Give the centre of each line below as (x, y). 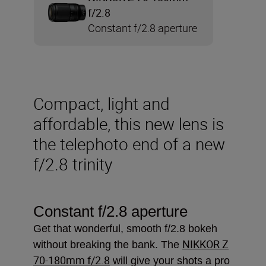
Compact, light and (102, 103)
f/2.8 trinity (73, 164)
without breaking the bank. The (108, 244)
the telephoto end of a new (129, 143)
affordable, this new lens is (129, 123)
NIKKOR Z (205, 244)
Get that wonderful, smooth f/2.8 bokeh (125, 228)
